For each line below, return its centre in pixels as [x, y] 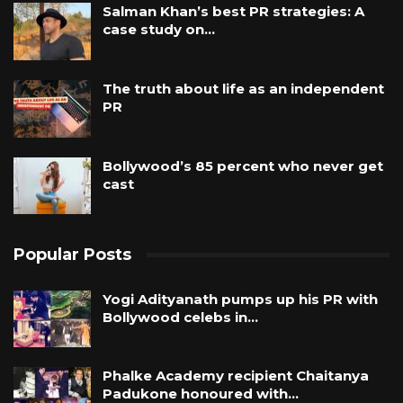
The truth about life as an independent [243, 89]
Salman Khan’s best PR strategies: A [233, 12]
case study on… [159, 30]
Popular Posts [72, 255]
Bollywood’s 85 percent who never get [243, 166]
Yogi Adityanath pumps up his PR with [240, 299]
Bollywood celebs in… [180, 317]
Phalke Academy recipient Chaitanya [236, 376]
